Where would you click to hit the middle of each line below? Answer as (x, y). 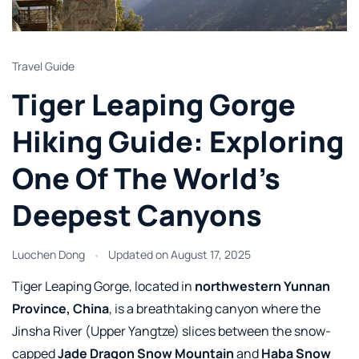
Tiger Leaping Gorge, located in (103, 286)
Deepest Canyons (137, 216)
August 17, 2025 (211, 255)
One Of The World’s (146, 179)
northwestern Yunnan (262, 286)
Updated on (139, 255)
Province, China (61, 309)
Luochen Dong (48, 255)
